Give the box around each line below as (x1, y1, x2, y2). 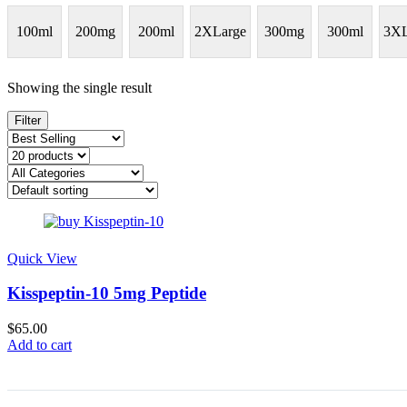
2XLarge (194, 24, 246, 40)
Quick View (7, 250, 77, 266)
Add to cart (7, 337, 72, 353)
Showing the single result (7, 79, 152, 95)
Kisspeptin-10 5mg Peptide (7, 283, 206, 303)
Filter (15, 113, 41, 127)
